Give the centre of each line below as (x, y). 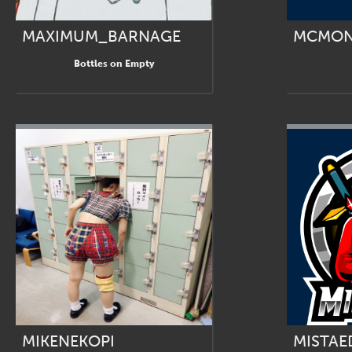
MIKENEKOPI (68, 341)
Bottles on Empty (114, 64)
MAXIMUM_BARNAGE (101, 36)
